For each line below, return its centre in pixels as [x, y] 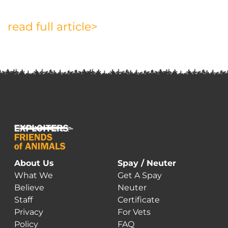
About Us [34, 163]
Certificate [138, 200]
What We [34, 175]
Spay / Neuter [147, 163]
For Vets [134, 212]
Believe [29, 188]
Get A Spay [139, 175]
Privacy [29, 212]
